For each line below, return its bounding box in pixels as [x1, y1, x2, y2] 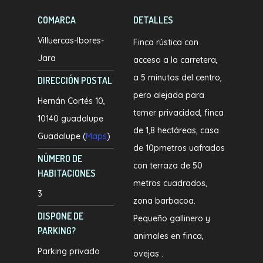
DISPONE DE [38, 210, 84, 222]
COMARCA [38, 14, 76, 26]
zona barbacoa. [133, 195, 196, 207]
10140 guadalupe [38, 113, 104, 124]
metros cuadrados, [133, 178, 208, 189]
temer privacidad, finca [133, 107, 224, 119]
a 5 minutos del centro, [133, 72, 222, 83]
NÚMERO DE [38, 153, 83, 165]
